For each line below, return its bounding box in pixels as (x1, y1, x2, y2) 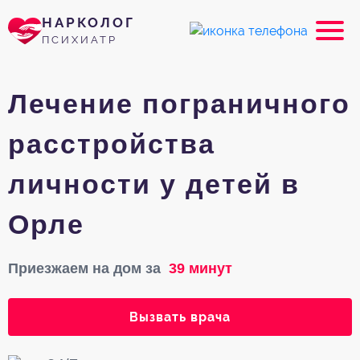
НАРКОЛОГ (42, 14, 135, 31)
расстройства (8, 129, 215, 159)
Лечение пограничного (8, 88, 350, 119)
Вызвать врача (129, 309, 231, 325)
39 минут (161, 260, 232, 276)
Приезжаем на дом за (8, 260, 161, 276)
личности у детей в (8, 169, 300, 199)
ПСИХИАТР (42, 33, 117, 46)
